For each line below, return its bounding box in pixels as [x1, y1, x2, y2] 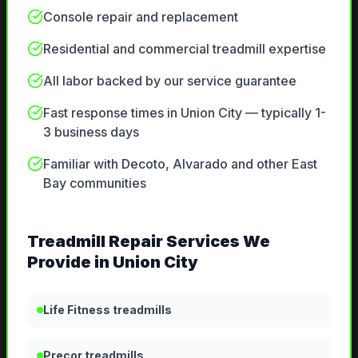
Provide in [26, 253, 113, 272]
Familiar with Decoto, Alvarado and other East [42, 156, 317, 173]
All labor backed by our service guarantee [42, 73, 296, 89]
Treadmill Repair [26, 232, 163, 252]
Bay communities [42, 175, 146, 192]
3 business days [42, 124, 139, 141]
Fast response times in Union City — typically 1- [42, 105, 326, 121]
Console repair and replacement [42, 9, 238, 26]
